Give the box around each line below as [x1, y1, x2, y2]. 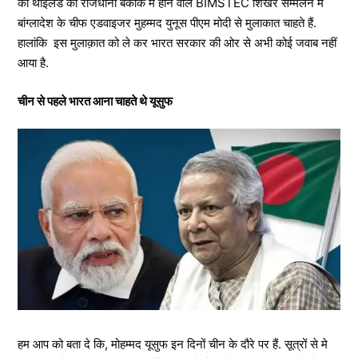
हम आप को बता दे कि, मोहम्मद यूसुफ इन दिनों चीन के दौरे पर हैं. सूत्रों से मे [18, 336, 328, 352]
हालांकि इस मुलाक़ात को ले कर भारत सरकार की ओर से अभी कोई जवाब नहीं [18, 35, 336, 50]
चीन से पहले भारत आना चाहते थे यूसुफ [18, 93, 173, 109]
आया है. [18, 55, 49, 70]
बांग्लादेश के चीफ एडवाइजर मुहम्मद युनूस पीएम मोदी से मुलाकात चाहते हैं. [18, 15, 316, 30]
